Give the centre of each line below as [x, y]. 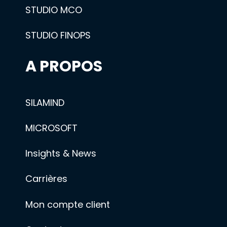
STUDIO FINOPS [58, 35]
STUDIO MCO [54, 10]
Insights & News [61, 154]
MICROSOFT [52, 128]
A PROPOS [64, 67]
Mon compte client [68, 204]
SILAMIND [45, 102]
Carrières [47, 179]
